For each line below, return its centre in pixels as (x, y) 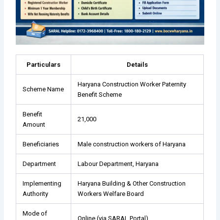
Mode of (35, 214)
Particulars (44, 65)
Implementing (42, 184)
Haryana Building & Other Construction (132, 184)
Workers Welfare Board (111, 194)
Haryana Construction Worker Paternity (132, 84)
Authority (36, 194)
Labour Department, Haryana (118, 164)
